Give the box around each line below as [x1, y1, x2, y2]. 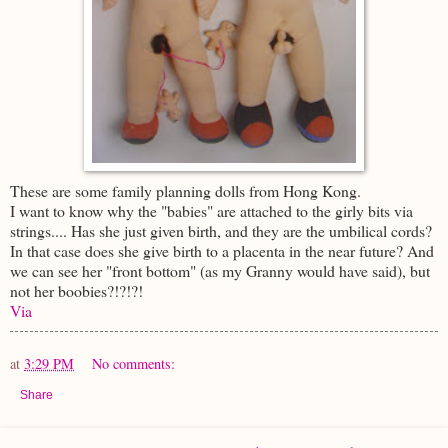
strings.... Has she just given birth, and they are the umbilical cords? [10, 219, 432, 241]
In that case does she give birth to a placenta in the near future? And [10, 239, 434, 261]
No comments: [92, 353, 176, 373]
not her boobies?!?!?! [10, 279, 143, 301]
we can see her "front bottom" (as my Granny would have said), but [10, 259, 430, 281]
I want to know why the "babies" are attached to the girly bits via [10, 199, 413, 221]
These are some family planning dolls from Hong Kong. [10, 179, 361, 201]
